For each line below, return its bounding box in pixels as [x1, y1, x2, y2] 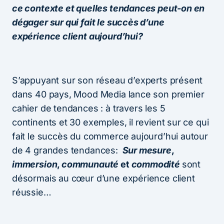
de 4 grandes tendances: [12, 144, 120, 155]
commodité [129, 158, 180, 169]
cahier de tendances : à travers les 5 [12, 102, 165, 113]
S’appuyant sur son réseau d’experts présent [12, 74, 203, 85]
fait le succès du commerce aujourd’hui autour [12, 130, 208, 141]
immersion [12, 158, 57, 169]
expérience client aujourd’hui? [12, 30, 143, 41]
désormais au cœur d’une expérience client [12, 172, 195, 183]
